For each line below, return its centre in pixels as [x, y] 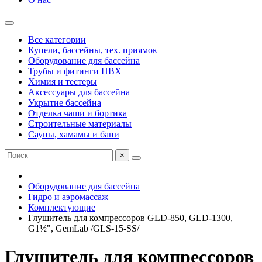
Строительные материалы [80, 124]
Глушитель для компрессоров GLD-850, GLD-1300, [130, 218]
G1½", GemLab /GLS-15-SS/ [84, 228]
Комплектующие [62, 207]
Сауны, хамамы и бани [74, 134]
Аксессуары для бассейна [79, 92]
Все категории [57, 39]
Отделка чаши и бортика [77, 113]
